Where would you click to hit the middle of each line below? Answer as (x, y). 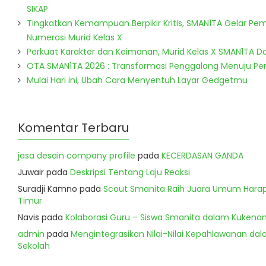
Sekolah (34, 246)
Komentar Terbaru (73, 128)
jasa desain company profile (77, 156)
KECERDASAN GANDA (202, 156)
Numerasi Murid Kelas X (75, 37)
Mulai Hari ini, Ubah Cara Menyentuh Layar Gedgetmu (137, 80)
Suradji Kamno (47, 189)
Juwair (31, 172)
